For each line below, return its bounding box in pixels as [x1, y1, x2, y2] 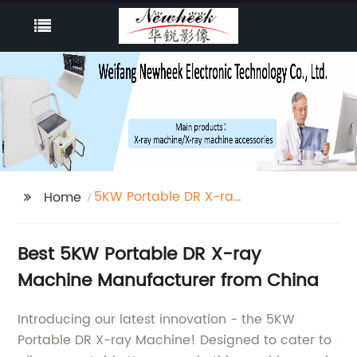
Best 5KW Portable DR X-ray [18, 240, 261, 269]
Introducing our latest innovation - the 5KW [18, 309, 296, 330]
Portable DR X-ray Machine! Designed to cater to [18, 330, 332, 351]
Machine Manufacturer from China [18, 266, 320, 296]
